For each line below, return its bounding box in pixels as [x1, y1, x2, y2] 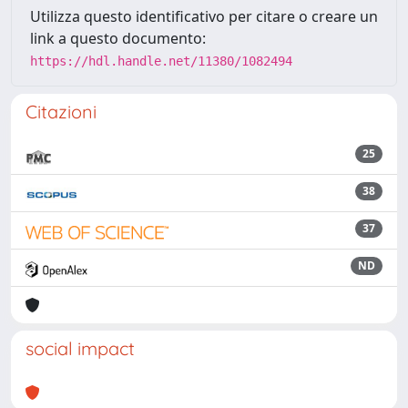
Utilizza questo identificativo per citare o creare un [30, 6, 378, 26]
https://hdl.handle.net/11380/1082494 [30, 54, 292, 68]
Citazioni [25, 100, 97, 123]
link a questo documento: [30, 28, 206, 48]
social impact [25, 337, 135, 360]
